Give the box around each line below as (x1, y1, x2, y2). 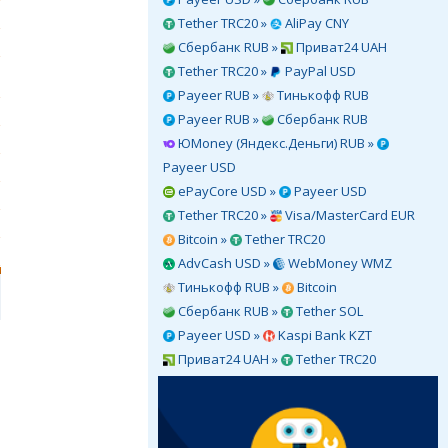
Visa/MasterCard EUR (282, 206, 415, 224)
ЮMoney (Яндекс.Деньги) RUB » (175, 134, 377, 152)
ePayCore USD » (175, 182, 279, 200)
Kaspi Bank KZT (275, 326, 372, 344)
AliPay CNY (282, 14, 349, 32)
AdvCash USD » (175, 254, 273, 272)
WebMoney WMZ (285, 254, 392, 272)
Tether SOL (293, 302, 363, 320)
